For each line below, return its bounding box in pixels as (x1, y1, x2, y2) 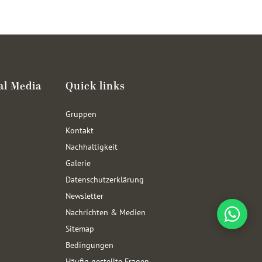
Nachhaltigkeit (65, 142, 118, 151)
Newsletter (65, 191, 104, 201)
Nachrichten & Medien (65, 207, 146, 217)
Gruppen (65, 109, 96, 119)
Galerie (65, 158, 91, 168)
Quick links (65, 78, 125, 94)
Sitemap (65, 223, 94, 233)
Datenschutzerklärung (65, 174, 144, 184)
